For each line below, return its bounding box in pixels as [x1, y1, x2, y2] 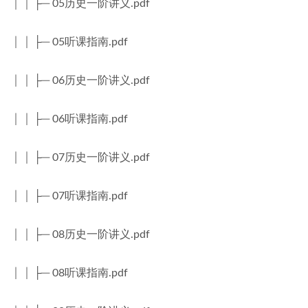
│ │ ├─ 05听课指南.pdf [12, 36, 128, 47]
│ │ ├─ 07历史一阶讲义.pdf [12, 152, 150, 163]
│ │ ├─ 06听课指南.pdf [12, 113, 128, 124]
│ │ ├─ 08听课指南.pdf [12, 267, 128, 278]
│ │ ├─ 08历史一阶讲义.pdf [12, 229, 150, 240]
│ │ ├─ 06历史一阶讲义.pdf [12, 75, 150, 86]
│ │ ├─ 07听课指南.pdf [12, 190, 128, 201]
